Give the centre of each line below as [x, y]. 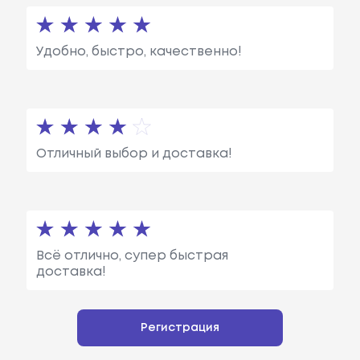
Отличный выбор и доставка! [134, 153]
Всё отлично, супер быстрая [132, 256]
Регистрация [180, 328]
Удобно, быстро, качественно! [139, 51]
